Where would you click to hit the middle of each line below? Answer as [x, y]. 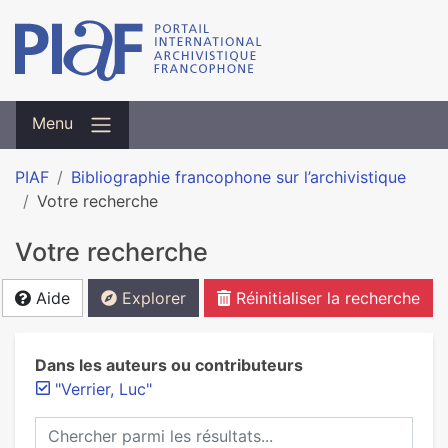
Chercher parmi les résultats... [146, 428]
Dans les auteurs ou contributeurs [169, 365]
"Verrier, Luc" [103, 389]
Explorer [151, 298]
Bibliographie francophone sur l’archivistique [238, 177]
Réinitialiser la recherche [325, 298]
